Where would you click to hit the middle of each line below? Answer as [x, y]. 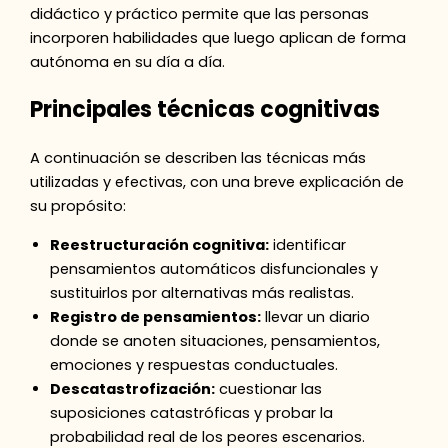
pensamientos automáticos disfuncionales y [214, 268]
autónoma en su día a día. [128, 61]
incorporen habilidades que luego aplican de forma [218, 37]
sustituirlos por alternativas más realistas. [202, 292]
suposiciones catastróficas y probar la [192, 412]
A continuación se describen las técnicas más [198, 158]
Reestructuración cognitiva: [160, 244]
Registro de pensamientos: [156, 316]
